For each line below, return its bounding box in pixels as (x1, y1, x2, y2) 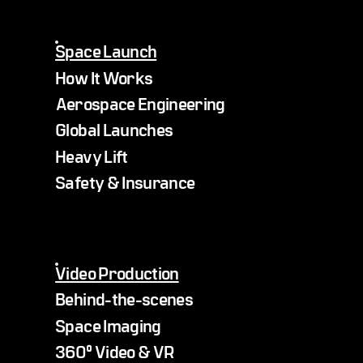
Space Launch (55, 40, 157, 62)
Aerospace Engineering (55, 92, 225, 113)
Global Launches (55, 118, 173, 140)
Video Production (55, 262, 179, 284)
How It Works (55, 66, 153, 88)
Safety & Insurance (55, 171, 195, 193)
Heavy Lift (55, 144, 128, 166)
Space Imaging (55, 314, 161, 335)
